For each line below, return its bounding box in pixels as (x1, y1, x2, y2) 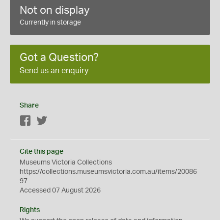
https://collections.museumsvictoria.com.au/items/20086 (20, 168, 197, 175)
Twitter (48, 117, 69, 125)
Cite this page (20, 148, 63, 155)
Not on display (20, 4, 90, 16)
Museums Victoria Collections (20, 159, 112, 166)
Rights (20, 206, 40, 214)
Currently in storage (20, 19, 81, 26)
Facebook (31, 117, 62, 125)
